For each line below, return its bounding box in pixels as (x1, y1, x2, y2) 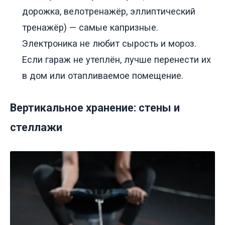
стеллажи (10, 121, 62, 134)
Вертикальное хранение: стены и (10, 101, 180, 114)
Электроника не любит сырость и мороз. (22, 38, 196, 49)
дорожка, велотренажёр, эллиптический (22, 6, 195, 17)
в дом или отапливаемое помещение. (22, 70, 183, 81)
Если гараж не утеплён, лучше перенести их (22, 54, 211, 65)
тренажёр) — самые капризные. (22, 22, 158, 33)
